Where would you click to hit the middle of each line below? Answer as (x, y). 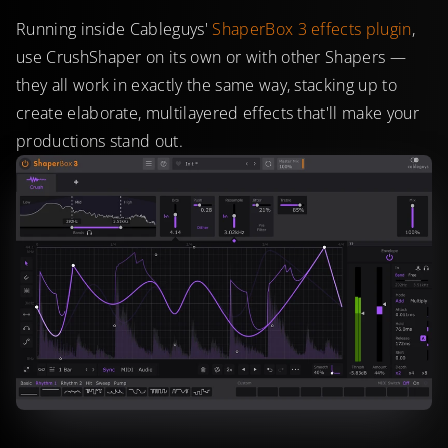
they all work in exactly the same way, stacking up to (206, 85)
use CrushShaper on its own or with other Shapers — (211, 57)
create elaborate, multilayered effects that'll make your (217, 113)
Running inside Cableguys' (114, 29)
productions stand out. (100, 141)
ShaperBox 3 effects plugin (312, 29)
